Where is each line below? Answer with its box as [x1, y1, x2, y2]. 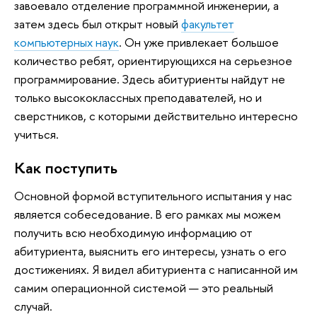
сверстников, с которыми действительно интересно [14, 107, 298, 124]
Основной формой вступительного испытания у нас [14, 188, 292, 204]
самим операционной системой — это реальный [14, 279, 273, 296]
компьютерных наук [14, 33, 119, 50]
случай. [14, 298, 52, 315]
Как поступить [14, 156, 117, 178]
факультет [181, 15, 234, 32]
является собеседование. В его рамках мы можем [14, 206, 281, 223]
